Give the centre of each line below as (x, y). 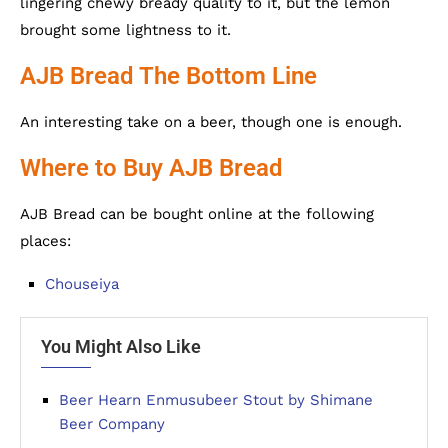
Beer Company (112, 424)
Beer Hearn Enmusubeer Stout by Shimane (216, 400)
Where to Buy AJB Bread (151, 168)
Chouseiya (82, 284)
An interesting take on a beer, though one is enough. (211, 122)
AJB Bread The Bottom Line (168, 76)
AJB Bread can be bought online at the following (197, 214)
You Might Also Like (121, 346)
